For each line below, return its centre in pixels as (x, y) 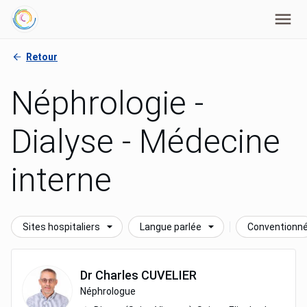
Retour (42, 57)
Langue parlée (171, 227)
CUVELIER (169, 275)
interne (61, 180)
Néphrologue (108, 291)
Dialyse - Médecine (146, 142)
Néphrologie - (107, 103)
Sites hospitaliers (61, 227)
